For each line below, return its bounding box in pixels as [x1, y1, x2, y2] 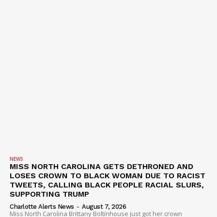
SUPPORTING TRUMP [10, 189, 89, 199]
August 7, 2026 [82, 203, 126, 211]
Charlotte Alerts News [10, 203, 74, 211]
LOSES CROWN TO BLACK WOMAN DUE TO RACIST [10, 171, 205, 181]
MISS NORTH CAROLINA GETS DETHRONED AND [10, 162, 193, 171]
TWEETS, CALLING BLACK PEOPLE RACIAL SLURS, [10, 180, 204, 190]
